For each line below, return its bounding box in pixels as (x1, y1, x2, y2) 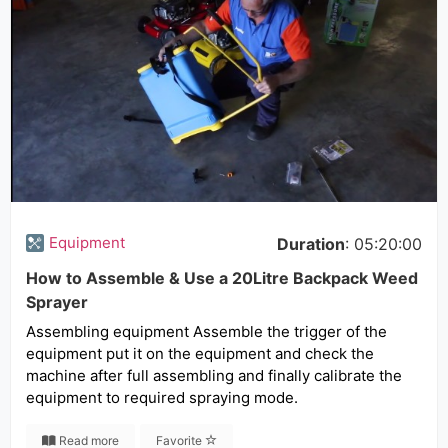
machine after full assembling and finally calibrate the (26, 366, 402, 385)
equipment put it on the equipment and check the (26, 344, 374, 363)
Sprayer (26, 292, 88, 312)
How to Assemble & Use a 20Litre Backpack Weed (26, 268, 418, 288)
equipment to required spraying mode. (26, 388, 298, 407)
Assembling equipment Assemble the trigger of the (26, 322, 387, 341)
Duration (277, 234, 345, 254)
